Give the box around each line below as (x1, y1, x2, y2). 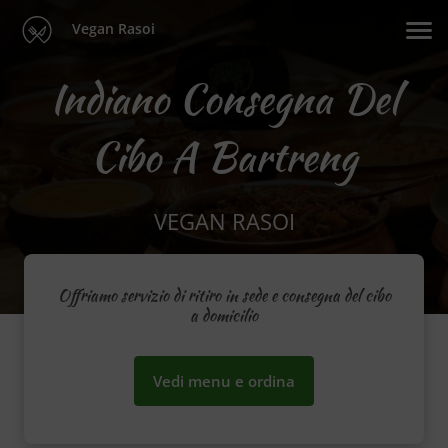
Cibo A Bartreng (91, 128, 357, 186)
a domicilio (190, 304, 258, 328)
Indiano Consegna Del (50, 70, 398, 128)
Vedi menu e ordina (153, 371, 295, 392)
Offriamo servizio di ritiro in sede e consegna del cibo (57, 284, 391, 308)
